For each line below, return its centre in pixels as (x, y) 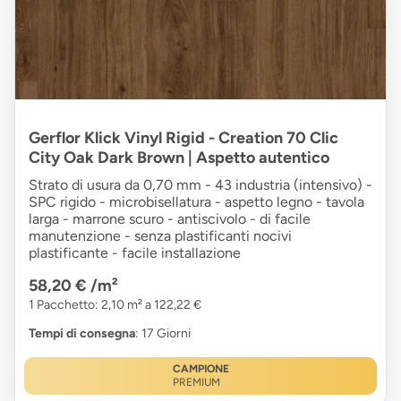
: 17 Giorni (163, 333)
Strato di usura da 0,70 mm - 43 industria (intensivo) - (200, 185)
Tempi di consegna (82, 333)
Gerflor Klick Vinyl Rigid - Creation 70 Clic (183, 138)
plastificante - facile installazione (135, 253)
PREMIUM (196, 382)
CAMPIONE (200, 369)
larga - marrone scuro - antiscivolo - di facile (170, 219)
